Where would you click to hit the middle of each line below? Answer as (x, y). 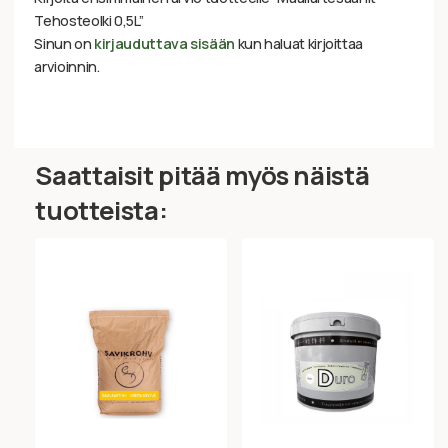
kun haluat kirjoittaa (299, 44)
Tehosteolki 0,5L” (89, 21)
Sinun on (64, 44)
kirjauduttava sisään (164, 44)
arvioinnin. (67, 67)
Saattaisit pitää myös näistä (202, 176)
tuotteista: (101, 211)
